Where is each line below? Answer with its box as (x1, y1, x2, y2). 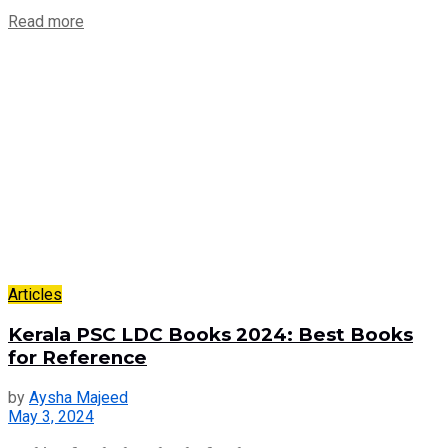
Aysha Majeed (29, 387, 128, 407)
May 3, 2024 (8, 406, 94, 426)
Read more (8, 12, 84, 32)
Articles (8, 285, 62, 305)
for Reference (8, 345, 147, 369)
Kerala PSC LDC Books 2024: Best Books (8, 322, 413, 346)
